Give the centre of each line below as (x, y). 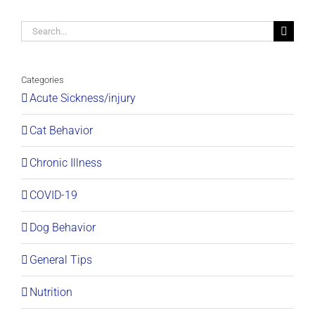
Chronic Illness (66, 163)
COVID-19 (53, 195)
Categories (43, 80)
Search (37, 30)
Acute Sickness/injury (83, 98)
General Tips (61, 260)
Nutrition (51, 292)
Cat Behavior (61, 131)
